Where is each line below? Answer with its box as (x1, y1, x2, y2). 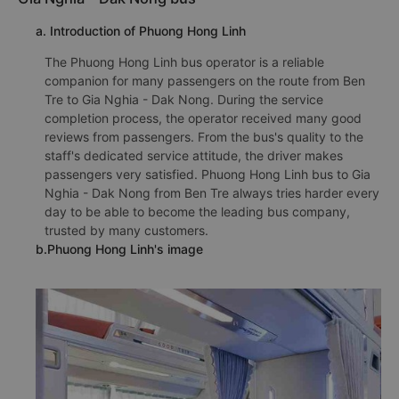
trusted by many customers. (45, 223, 208, 238)
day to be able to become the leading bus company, (45, 204, 350, 219)
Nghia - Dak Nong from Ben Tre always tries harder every (45, 185, 379, 200)
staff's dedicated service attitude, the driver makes (45, 148, 343, 163)
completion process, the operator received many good (45, 110, 362, 126)
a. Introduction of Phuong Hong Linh (36, 23, 246, 38)
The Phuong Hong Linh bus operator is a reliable (45, 54, 324, 69)
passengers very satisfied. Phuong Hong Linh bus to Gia (45, 167, 370, 182)
